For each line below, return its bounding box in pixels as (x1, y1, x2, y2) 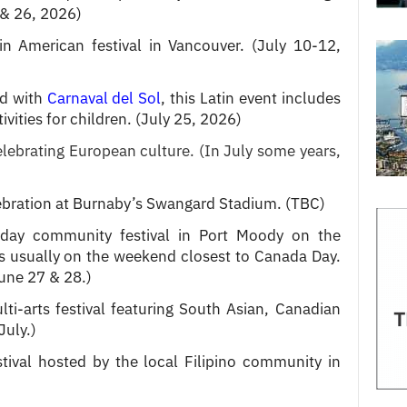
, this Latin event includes (161, 87, 341, 108)
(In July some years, (194, 140, 341, 161)
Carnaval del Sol (46, 87, 162, 108)
